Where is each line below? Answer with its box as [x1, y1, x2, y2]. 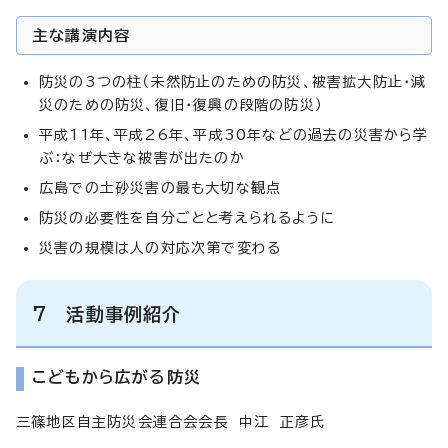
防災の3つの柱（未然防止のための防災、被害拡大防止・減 [39, 75, 427, 90]
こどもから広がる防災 [32, 369, 201, 386]
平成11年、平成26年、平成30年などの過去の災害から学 [39, 128, 429, 143]
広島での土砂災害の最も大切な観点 [39, 181, 282, 196]
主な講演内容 [33, 28, 131, 44]
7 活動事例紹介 [32, 305, 182, 324]
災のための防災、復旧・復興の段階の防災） [39, 98, 323, 113]
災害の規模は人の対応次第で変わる [39, 241, 282, 256]
